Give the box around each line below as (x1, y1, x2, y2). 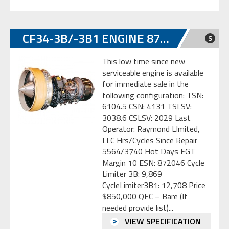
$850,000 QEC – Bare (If (102, 190, 188, 203)
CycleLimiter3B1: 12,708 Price (102, 179, 205, 192)
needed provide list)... (102, 201, 173, 214)
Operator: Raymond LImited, (102, 123, 200, 135)
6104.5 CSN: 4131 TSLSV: (102, 100, 192, 113)
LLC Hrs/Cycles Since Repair (102, 134, 197, 147)
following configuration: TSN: (102, 89, 203, 102)
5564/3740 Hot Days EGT (102, 145, 195, 158)
